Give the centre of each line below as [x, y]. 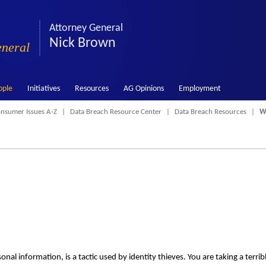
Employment [199, 89]
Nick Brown [83, 43]
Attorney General [86, 28]
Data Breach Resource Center [116, 112]
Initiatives [43, 89]
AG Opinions [143, 89]
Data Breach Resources [210, 112]
